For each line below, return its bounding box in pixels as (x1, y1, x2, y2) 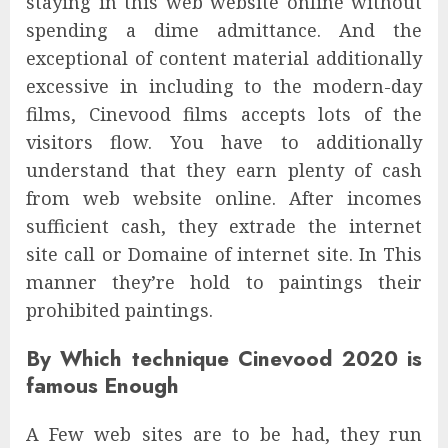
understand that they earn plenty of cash (26, 158, 422, 183)
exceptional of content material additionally (26, 46, 422, 71)
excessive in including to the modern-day (26, 74, 422, 99)
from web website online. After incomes (26, 186, 422, 211)
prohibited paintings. (26, 298, 213, 323)
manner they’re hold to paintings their (26, 270, 422, 295)
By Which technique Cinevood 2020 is (26, 343, 422, 375)
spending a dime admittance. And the (26, 18, 422, 43)
